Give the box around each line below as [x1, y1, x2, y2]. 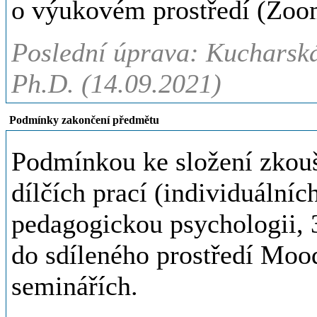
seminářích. [11, 271, 138, 301]
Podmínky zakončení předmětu [9, 114, 159, 126]
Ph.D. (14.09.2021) [11, 69, 221, 98]
